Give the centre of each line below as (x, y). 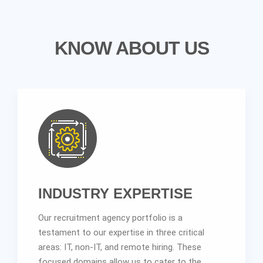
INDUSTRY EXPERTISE (115, 193)
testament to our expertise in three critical (121, 232)
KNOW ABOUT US (131, 48)
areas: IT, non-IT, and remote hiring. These (120, 247)
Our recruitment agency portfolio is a (110, 218)
